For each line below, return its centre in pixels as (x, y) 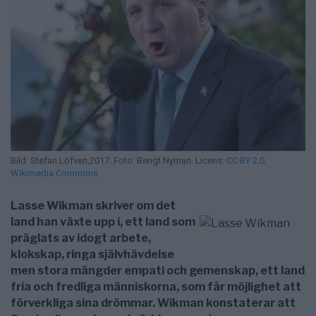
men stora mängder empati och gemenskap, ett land (158, 271)
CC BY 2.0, (247, 161)
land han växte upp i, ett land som (103, 222)
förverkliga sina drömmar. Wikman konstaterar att (153, 303)
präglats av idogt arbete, (81, 238)
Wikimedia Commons (54, 174)
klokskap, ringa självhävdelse (92, 255)
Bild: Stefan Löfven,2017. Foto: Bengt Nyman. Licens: (119, 161)
